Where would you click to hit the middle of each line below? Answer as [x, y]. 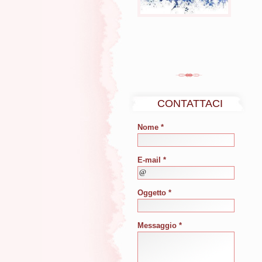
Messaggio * [160, 225]
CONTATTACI [190, 104]
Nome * [151, 127]
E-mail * [152, 160]
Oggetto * [154, 193]
